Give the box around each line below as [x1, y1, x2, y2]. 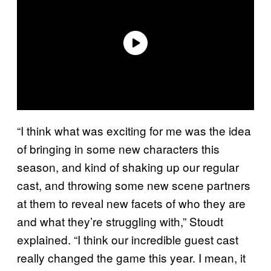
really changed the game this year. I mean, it [17, 249, 246, 266]
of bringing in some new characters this [17, 140, 220, 157]
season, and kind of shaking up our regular [17, 158, 239, 175]
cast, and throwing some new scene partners [17, 176, 250, 193]
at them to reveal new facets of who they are [17, 194, 246, 211]
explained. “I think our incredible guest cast [17, 230, 238, 247]
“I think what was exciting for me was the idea [17, 122, 251, 139]
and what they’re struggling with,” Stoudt [17, 212, 223, 229]
